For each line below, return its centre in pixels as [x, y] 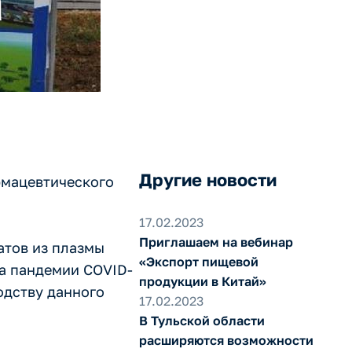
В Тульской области [202, 321]
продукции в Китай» [202, 281]
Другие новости [207, 180]
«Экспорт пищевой [198, 262]
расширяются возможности [226, 340]
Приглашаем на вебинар [216, 242]
